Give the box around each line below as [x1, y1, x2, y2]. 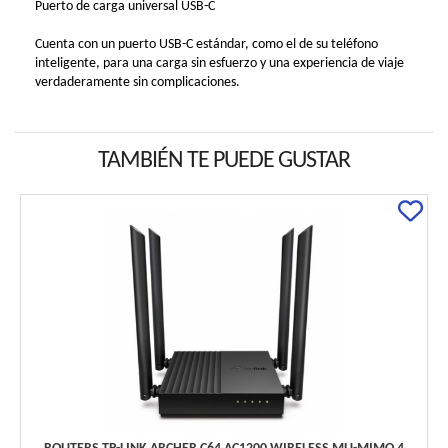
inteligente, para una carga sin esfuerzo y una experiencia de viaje [35, 56, 404, 72]
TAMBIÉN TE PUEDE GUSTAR [98, 149, 350, 174]
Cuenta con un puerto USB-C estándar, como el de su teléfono [35, 37, 378, 53]
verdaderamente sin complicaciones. [35, 75, 240, 91]
